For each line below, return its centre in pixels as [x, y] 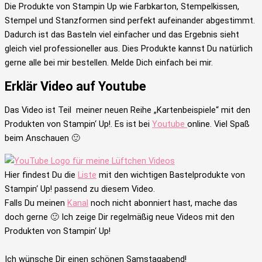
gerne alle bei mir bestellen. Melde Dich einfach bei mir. [109, 62]
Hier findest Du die [41, 175]
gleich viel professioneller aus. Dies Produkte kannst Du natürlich [129, 48]
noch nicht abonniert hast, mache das [163, 203]
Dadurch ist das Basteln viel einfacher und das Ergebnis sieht [122, 34]
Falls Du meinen [36, 203]
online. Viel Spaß [218, 124]
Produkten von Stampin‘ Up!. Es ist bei [78, 124]
